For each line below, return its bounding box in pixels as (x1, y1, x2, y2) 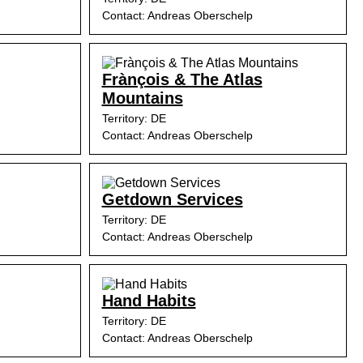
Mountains (101, 89, 183, 107)
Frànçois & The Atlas (101, 70, 263, 88)
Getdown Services (101, 190, 243, 208)
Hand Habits (101, 292, 196, 310)
